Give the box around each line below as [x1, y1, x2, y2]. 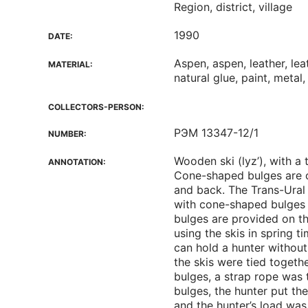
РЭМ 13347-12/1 [174, 126, 258, 140]
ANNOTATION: [48, 157, 106, 167]
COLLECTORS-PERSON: [48, 102, 144, 112]
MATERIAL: [48, 59, 93, 69]
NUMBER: [48, 129, 87, 139]
